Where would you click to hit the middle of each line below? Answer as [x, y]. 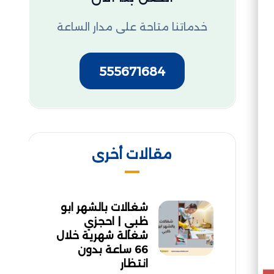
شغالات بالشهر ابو [104, 208]
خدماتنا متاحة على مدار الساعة [132, 27]
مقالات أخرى [132, 155]
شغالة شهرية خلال [102, 236]
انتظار [134, 264]
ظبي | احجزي [116, 222]
